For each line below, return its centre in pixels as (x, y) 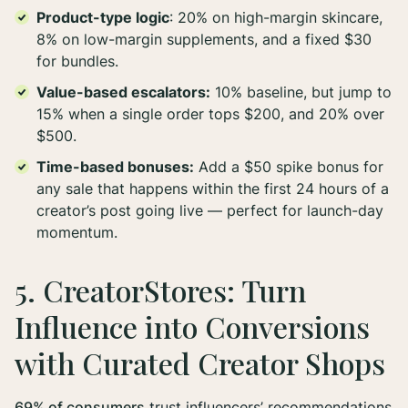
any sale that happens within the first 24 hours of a (213, 189)
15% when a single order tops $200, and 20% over (210, 114)
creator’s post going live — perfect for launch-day (210, 211)
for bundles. (77, 61)
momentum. (77, 233)
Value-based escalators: (123, 92)
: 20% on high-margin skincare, (276, 18)
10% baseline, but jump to (301, 92)
